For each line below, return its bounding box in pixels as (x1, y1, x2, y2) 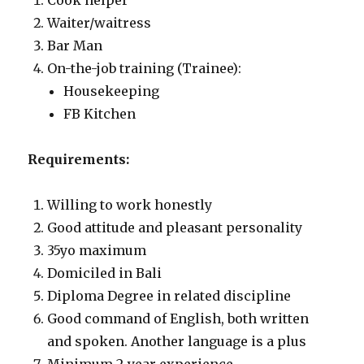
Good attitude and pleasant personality (47, 219, 303, 236)
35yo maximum (47, 242, 147, 258)
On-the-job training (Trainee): (47, 60, 242, 76)
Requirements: (28, 151, 130, 167)
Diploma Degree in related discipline (47, 288, 292, 304)
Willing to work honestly (47, 197, 213, 213)
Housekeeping (63, 83, 160, 99)
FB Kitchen (63, 106, 136, 122)
